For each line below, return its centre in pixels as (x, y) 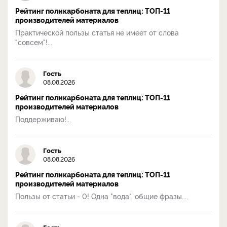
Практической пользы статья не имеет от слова (97, 32)
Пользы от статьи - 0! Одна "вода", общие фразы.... (102, 196)
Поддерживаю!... (43, 119)
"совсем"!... (34, 42)
